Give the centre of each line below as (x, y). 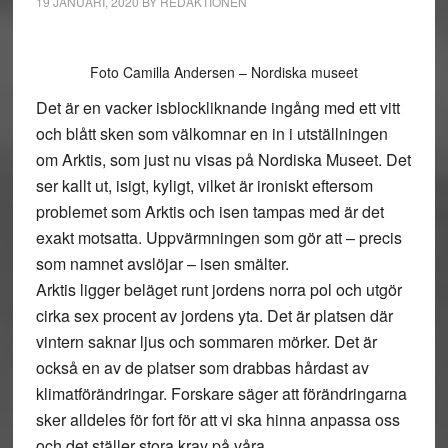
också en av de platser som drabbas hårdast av (202, 367)
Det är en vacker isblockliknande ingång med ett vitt (217, 107)
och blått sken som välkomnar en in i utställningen (211, 133)
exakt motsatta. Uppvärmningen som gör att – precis (218, 237)
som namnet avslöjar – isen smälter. (162, 263)
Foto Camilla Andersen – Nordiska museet (223, 72)
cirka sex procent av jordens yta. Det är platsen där (214, 315)
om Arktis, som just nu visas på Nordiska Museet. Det (223, 159)
